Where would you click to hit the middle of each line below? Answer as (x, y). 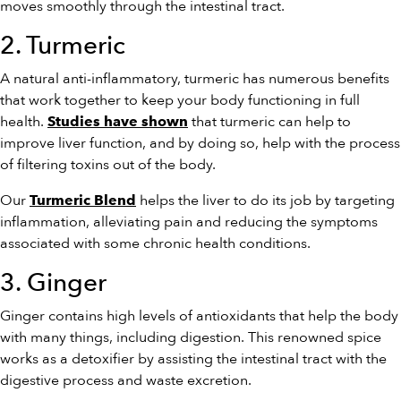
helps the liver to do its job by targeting (265, 200)
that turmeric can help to (269, 122)
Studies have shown (118, 121)
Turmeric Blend (83, 200)
